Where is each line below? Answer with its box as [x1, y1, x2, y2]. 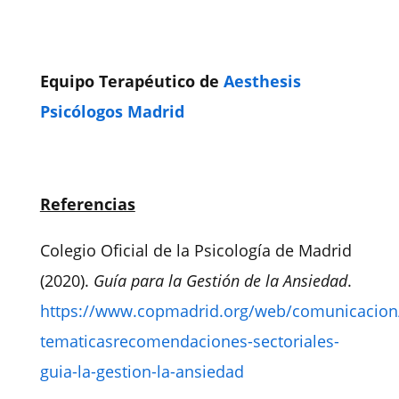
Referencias [39, 193, 135, 216]
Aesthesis [223, 70, 301, 93]
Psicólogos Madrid [39, 101, 184, 123]
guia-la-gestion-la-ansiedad [39, 361, 244, 383]
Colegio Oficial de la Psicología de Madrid [39, 240, 352, 262]
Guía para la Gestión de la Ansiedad [93, 270, 347, 292]
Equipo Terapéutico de [39, 70, 224, 93]
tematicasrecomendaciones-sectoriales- [39, 330, 339, 353]
